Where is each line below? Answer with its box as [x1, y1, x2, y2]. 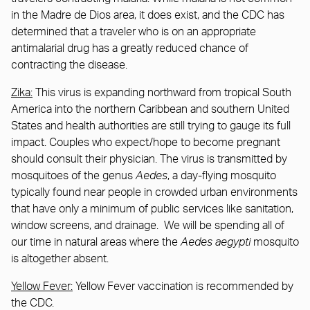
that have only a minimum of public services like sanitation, [11, 203, 293, 215]
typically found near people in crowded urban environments [11, 186, 298, 198]
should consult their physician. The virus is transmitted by [11, 153, 287, 165]
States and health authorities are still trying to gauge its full [11, 120, 291, 131]
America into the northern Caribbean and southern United [11, 103, 289, 115]
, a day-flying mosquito [167, 170, 276, 181]
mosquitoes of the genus [11, 170, 136, 181]
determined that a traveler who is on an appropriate [11, 26, 256, 37]
